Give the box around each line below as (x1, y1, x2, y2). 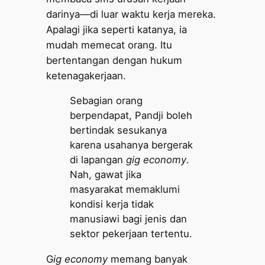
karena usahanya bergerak (70, 139, 193, 151)
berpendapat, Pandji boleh (70, 109, 193, 122)
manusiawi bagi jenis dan (70, 213, 188, 225)
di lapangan (70, 154, 127, 166)
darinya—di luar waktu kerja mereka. (46, 8, 216, 21)
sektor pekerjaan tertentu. (70, 228, 193, 240)
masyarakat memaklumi (70, 183, 180, 196)
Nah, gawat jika (70, 169, 142, 181)
